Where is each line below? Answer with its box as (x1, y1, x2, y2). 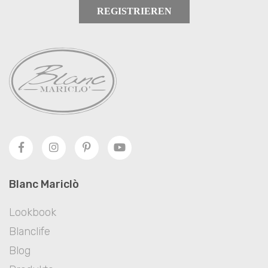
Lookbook (9, 206, 56, 220)
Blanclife (9, 225, 50, 239)
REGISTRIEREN (96, 6, 172, 17)
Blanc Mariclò (9, 178, 79, 191)
